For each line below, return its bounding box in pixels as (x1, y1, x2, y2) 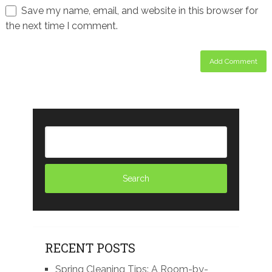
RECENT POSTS (44, 239, 135, 256)
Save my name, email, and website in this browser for (21, 4, 258, 16)
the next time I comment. (5, 19, 118, 32)
